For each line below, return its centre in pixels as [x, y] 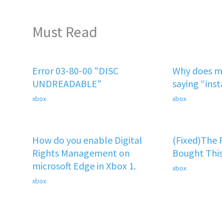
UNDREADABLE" [67, 84]
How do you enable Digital [87, 140]
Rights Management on [81, 153]
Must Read [65, 32]
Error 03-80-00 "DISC [75, 71]
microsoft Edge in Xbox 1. [84, 166]
